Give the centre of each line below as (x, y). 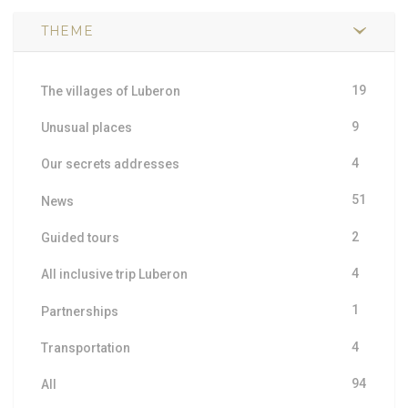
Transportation (86, 347)
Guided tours (80, 238)
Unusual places (87, 128)
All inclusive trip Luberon (114, 275)
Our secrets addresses (110, 164)
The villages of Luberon (111, 91)
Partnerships (80, 311)
